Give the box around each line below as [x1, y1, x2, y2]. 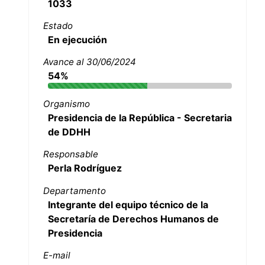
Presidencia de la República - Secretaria [47, 112, 232, 124]
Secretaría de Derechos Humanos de [47, 212, 219, 225]
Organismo [43, 98, 90, 110]
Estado [43, 20, 73, 31]
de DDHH [47, 126, 91, 138]
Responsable [43, 148, 98, 160]
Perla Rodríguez [47, 162, 122, 174]
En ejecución [47, 33, 107, 46]
